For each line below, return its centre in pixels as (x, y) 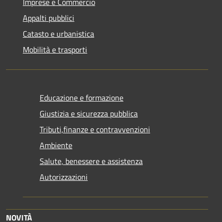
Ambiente (56, 145)
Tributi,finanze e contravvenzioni (95, 129)
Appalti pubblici (49, 18)
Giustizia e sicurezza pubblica (89, 113)
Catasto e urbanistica (58, 33)
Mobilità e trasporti (55, 49)
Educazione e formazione (82, 97)
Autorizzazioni (64, 177)
